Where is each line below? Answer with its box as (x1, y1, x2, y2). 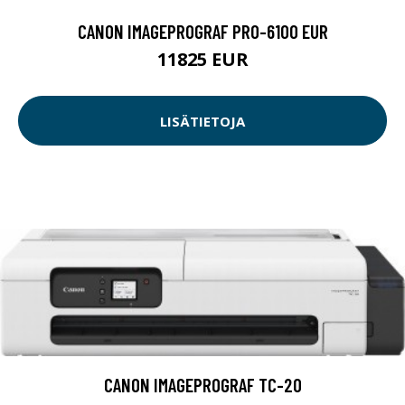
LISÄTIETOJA (160, 111, 245, 130)
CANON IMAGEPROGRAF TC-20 (103, 373, 302, 397)
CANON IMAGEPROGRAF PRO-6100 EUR (77, 20, 328, 43)
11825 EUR (156, 47, 249, 72)
